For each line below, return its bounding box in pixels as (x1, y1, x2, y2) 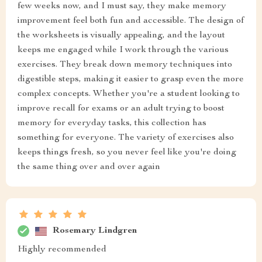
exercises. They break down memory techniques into (18, 60, 232, 70)
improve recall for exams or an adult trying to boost (18, 104, 225, 113)
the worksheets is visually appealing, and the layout (18, 31, 225, 40)
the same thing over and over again (18, 163, 160, 172)
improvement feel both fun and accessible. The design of (18, 16, 244, 26)
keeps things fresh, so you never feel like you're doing (18, 148, 236, 157)
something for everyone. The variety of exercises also (18, 133, 234, 143)
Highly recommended (18, 245, 106, 254)
